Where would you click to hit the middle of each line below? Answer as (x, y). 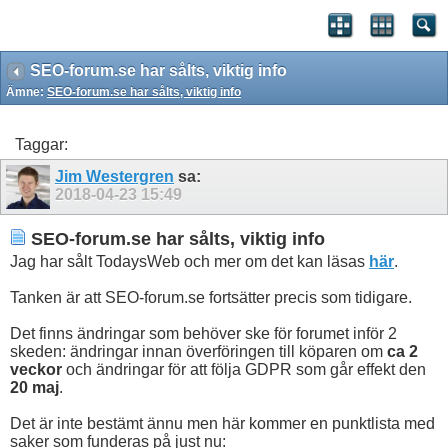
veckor (36, 370)
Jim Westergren (114, 176)
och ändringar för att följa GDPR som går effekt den (244, 370)
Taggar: (41, 144)
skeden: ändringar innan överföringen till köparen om (198, 352)
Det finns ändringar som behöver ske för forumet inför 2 (203, 334)
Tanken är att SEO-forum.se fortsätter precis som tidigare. (211, 298)
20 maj (34, 388)
